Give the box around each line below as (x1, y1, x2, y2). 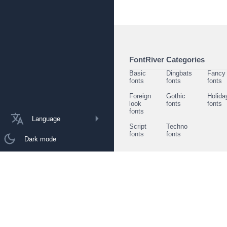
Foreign (129, 92, 151, 100)
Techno (166, 123, 187, 130)
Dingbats (166, 69, 192, 77)
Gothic (166, 92, 185, 100)
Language (32, 115, 60, 123)
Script (129, 123, 146, 130)
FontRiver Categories (129, 55, 205, 64)
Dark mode (24, 135, 56, 143)
